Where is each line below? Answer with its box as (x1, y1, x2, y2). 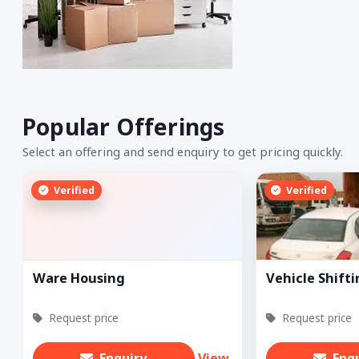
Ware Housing (33, 269, 125, 287)
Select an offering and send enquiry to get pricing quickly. (22, 143, 343, 159)
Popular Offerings (22, 111, 225, 142)
